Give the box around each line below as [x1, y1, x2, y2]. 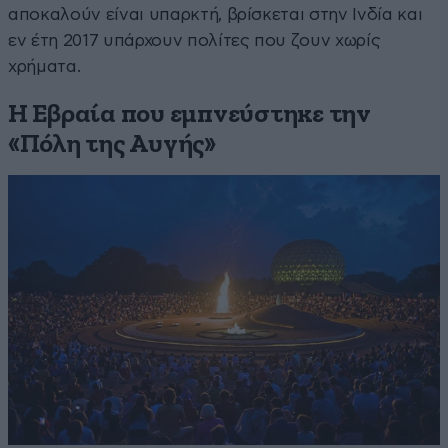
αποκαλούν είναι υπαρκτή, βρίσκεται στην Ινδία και [8, 5, 423, 23]
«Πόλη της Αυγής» [8, 131, 216, 158]
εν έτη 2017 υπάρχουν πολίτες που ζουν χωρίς [8, 31, 381, 49]
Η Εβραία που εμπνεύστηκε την [8, 101, 371, 128]
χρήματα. [8, 57, 81, 75]
